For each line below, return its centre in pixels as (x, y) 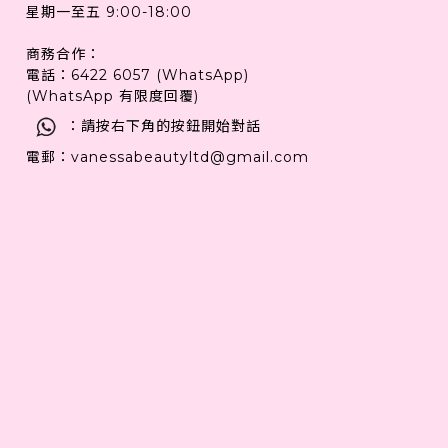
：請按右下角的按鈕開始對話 (163, 125)
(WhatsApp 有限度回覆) (112, 96)
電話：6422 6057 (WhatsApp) (137, 75)
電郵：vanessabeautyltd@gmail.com (167, 157)
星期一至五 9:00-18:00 (111, 12)
